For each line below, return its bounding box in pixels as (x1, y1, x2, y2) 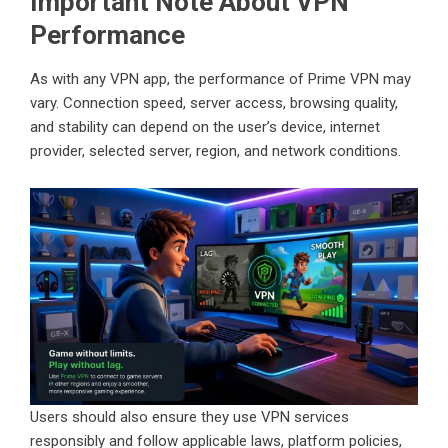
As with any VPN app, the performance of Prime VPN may (30, 69, 411, 88)
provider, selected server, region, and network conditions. (30, 141, 401, 160)
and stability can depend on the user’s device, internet (30, 117, 380, 136)
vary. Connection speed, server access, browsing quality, (30, 93, 398, 112)
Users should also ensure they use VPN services (30, 407, 349, 426)
